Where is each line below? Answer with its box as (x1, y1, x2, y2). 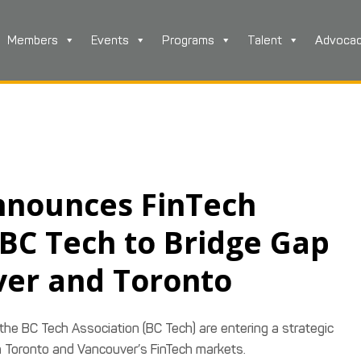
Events (91, 33, 129, 48)
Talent (247, 33, 282, 48)
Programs (162, 33, 214, 48)
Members (7, 33, 58, 48)
